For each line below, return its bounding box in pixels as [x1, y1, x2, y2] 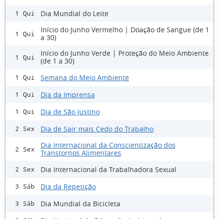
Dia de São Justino [41, 107, 100, 116]
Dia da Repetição [41, 181, 96, 191]
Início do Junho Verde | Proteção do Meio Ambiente [41, 48, 209, 58]
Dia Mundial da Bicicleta [41, 198, 120, 208]
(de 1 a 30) [41, 56, 74, 66]
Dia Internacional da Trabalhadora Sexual [41, 164, 176, 174]
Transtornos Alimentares [41, 148, 121, 158]
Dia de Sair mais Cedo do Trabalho [41, 124, 153, 133]
